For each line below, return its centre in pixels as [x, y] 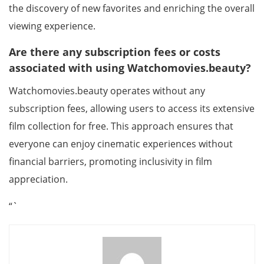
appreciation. [38, 179]
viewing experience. [52, 26]
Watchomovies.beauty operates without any [107, 91]
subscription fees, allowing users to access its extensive [132, 108]
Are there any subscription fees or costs [115, 52]
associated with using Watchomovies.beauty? [130, 68]
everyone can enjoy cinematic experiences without [121, 144]
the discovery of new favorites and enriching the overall [132, 8]
